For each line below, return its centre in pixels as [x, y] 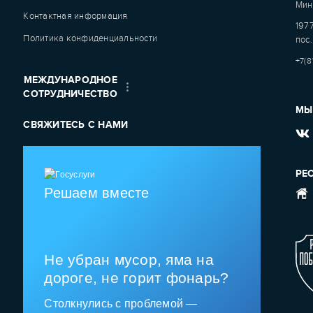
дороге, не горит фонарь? [137, 277]
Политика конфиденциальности [90, 38]
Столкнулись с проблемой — [121, 303]
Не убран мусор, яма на [129, 259]
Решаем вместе [97, 192]
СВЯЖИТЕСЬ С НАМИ [76, 124]
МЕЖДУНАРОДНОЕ [70, 80]
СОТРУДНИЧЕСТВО [70, 94]
